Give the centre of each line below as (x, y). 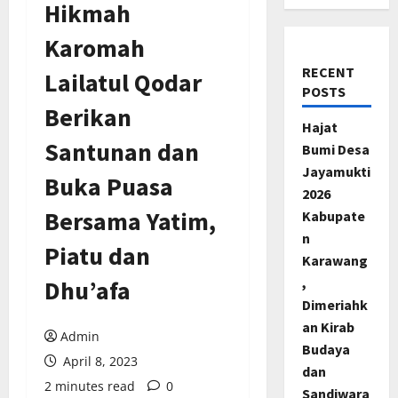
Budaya (326, 349)
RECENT (328, 72)
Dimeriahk (334, 304)
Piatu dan (97, 255)
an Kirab (328, 326)
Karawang (334, 260)
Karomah (95, 48)
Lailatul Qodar (123, 82)
